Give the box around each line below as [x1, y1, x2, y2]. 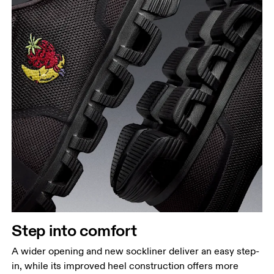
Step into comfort [12, 220, 137, 240]
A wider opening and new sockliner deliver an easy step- [12, 245, 260, 257]
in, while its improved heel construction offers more [12, 259, 239, 272]
